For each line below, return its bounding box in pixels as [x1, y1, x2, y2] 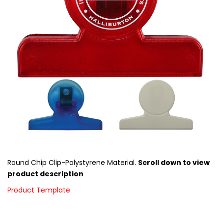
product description [7, 168, 83, 179]
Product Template [7, 185, 70, 195]
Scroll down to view [138, 157, 210, 167]
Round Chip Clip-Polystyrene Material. [7, 157, 138, 167]
